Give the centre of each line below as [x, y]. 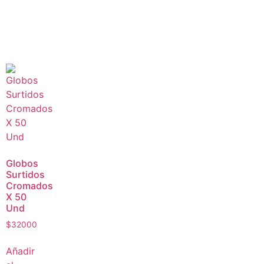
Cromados [29, 185]
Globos [22, 163]
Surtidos [25, 174]
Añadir [20, 251]
